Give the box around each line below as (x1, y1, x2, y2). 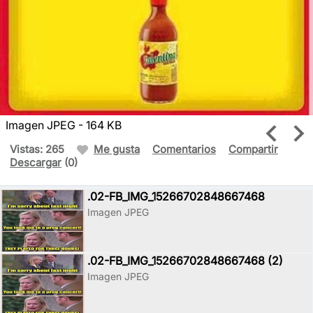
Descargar (10, 155, 61, 169)
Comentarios (152, 142, 216, 156)
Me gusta (94, 142, 140, 156)
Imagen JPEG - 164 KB (6, 117, 122, 132)
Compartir (228, 142, 278, 156)
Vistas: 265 (10, 142, 64, 156)
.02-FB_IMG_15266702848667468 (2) (87, 253, 283, 268)
